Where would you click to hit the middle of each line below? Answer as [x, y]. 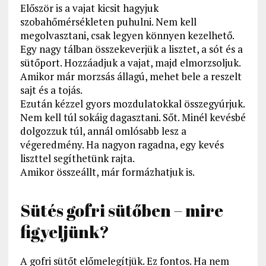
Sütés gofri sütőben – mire [121, 210]
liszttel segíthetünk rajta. [77, 159]
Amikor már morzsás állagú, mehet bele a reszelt [131, 77]
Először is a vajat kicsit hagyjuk [89, 8]
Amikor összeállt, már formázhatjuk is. [107, 172]
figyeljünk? [64, 232]
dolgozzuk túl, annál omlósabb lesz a [103, 131]
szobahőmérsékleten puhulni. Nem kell [108, 22]
